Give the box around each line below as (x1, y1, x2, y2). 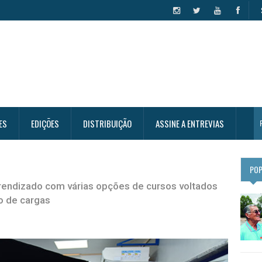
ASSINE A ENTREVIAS (156, 117, 224, 130)
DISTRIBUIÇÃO (83, 117, 132, 130)
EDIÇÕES (31, 117, 59, 130)
